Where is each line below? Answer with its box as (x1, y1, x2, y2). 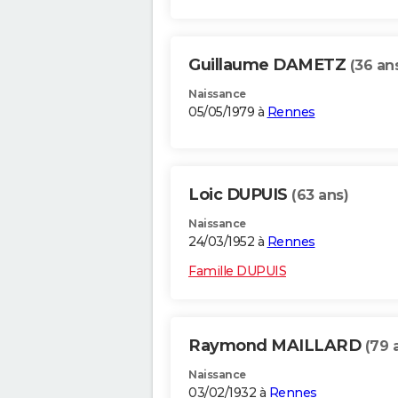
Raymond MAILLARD (188, 336, 365, 356)
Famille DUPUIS (188, 263, 286, 280)
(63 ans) (291, 187, 348, 204)
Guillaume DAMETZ (188, 55, 350, 76)
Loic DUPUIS (188, 185, 291, 205)
